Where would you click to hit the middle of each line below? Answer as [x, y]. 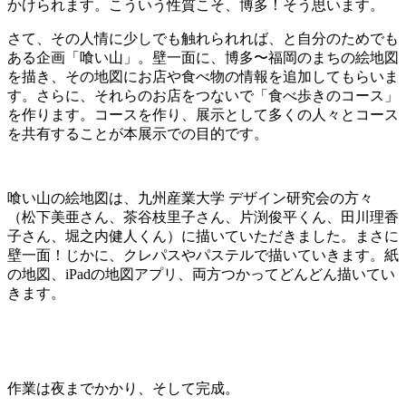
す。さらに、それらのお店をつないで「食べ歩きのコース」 [203, 95]
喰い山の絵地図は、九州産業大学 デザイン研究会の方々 [190, 198]
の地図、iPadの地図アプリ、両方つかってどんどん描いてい [201, 274]
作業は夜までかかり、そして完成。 [123, 388]
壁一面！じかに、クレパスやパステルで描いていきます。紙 [203, 255]
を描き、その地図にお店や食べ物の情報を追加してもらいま [203, 76]
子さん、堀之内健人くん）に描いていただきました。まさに [203, 236]
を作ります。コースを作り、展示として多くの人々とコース [203, 114]
